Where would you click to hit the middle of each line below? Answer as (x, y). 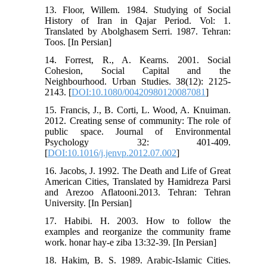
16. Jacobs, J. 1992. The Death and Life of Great (138, 170)
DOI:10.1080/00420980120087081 (139, 92)
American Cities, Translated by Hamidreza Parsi (138, 181)
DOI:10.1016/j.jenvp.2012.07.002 (112, 153)
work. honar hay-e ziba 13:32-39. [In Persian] (131, 242)
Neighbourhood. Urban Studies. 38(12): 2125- (138, 81)
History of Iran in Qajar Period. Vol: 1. (138, 20)
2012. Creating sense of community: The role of (138, 120)
